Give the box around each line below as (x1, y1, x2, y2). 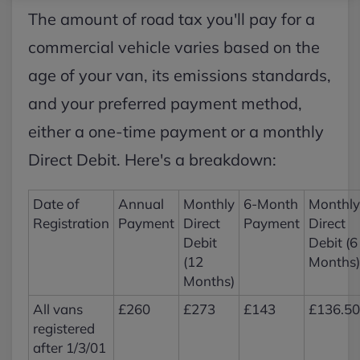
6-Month (243, 195, 298, 212)
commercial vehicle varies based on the (28, 37, 320, 57)
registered (33, 320, 95, 337)
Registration (33, 215, 109, 231)
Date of (33, 195, 80, 212)
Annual (118, 195, 164, 212)
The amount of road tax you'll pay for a (28, 9, 315, 29)
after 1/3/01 (33, 339, 106, 356)
